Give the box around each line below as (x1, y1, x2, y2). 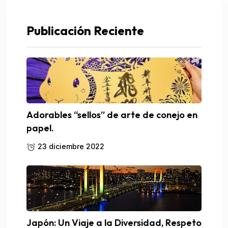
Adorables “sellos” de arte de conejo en (26, 108, 197, 121)
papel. (26, 122, 54, 134)
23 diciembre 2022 (36, 141, 104, 151)
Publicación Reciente (26, 22, 144, 38)
